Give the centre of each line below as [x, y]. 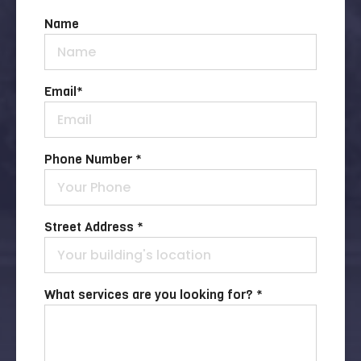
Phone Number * [93, 159]
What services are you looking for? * [154, 294]
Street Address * [94, 226]
